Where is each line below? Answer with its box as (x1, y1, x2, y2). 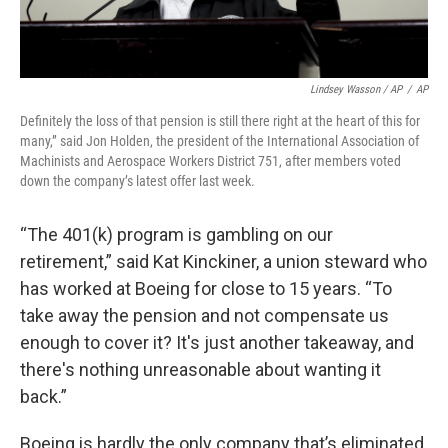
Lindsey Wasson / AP (310, 83, 402, 96)
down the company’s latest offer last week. (20, 173, 255, 189)
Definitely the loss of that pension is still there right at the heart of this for (20, 113, 420, 129)
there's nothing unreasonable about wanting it (20, 359, 381, 380)
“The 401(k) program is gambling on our (20, 224, 333, 245)
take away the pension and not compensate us (20, 305, 389, 326)
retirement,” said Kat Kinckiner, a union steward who (20, 251, 427, 272)
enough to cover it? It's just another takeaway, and (20, 332, 414, 353)
